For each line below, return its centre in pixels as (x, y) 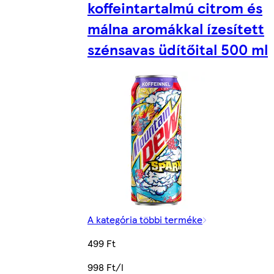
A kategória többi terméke (145, 220)
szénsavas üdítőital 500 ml (178, 49)
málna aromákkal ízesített (176, 28)
